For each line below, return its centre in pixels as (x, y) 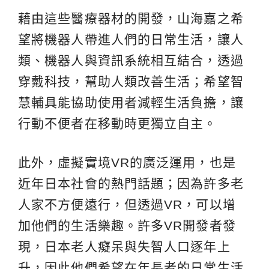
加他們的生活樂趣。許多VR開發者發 (127, 226)
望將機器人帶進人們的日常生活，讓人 (131, 40)
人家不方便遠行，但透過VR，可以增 (127, 205)
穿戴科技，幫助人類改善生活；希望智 (131, 82)
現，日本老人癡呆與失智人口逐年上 (124, 247)
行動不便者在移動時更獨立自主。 (118, 124)
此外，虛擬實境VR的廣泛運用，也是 (127, 163)
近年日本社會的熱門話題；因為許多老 (131, 184)
